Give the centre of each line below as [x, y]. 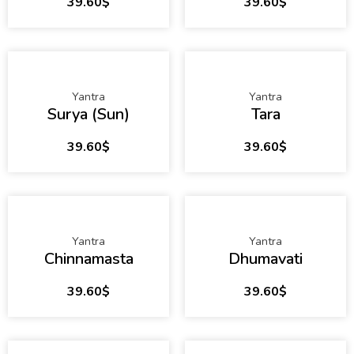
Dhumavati [265, 259]
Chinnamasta [88, 259]
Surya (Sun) [88, 115]
